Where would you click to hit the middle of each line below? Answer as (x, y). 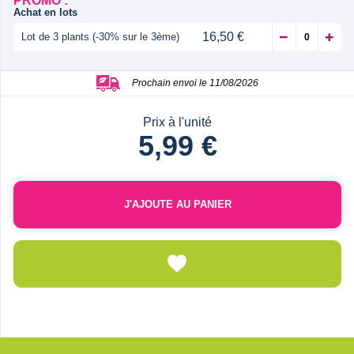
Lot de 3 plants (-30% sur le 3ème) (100, 36)
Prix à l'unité (177, 122)
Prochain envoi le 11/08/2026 (195, 83)
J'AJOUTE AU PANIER (177, 204)
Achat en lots (45, 12)
